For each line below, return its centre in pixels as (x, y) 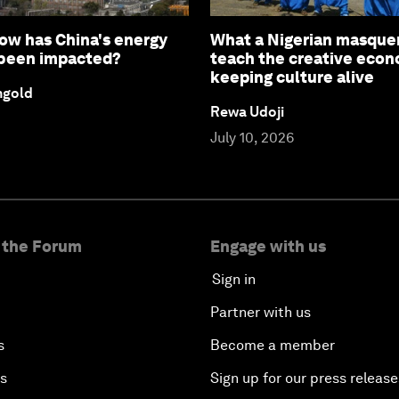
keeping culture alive (292, 77)
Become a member (273, 345)
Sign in (234, 279)
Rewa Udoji (247, 111)
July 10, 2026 (252, 137)
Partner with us (261, 312)
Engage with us (268, 246)
